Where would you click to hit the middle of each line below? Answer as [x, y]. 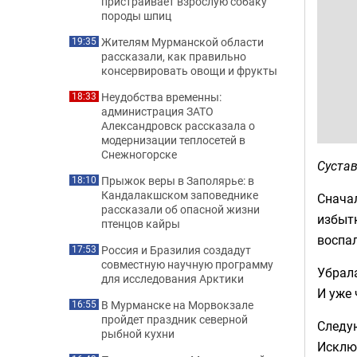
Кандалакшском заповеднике [180, 195]
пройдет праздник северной [175, 319]
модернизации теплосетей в [173, 140]
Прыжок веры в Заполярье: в [178, 180]
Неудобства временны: [161, 97]
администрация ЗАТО [157, 111]
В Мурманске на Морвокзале [177, 305]
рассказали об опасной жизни [180, 209]
